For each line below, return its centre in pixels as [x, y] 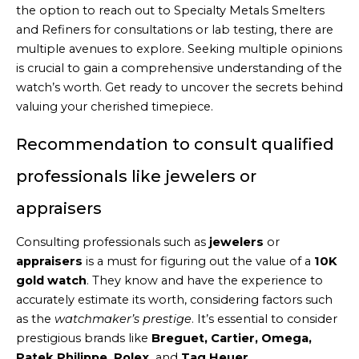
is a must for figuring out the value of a [198, 261]
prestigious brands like [84, 338]
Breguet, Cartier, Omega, [232, 338]
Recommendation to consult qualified [175, 144]
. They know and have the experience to [205, 280]
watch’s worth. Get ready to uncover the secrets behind [179, 88]
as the [35, 319]
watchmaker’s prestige [123, 319]
